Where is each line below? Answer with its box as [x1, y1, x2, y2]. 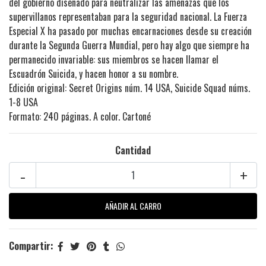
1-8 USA [9, 95, 38, 110]
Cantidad [115, 143, 151, 158]
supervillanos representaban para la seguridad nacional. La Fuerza [9, 9, 247, 24]
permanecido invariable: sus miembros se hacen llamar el [9, 52, 218, 67]
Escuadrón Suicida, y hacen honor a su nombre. [9, 66, 178, 81]
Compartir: [9, 239, 53, 254]
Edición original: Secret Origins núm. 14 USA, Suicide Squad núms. [9, 81, 250, 96]
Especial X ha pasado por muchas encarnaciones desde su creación [9, 24, 252, 39]
